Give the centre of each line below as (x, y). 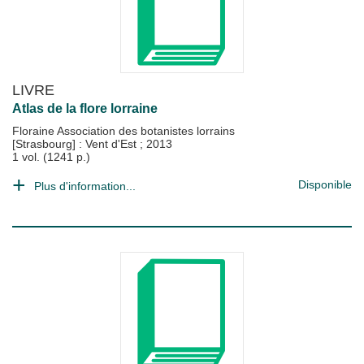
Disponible (325, 184)
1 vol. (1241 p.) (51, 157)
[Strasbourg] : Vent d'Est (76, 144)
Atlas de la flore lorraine (85, 108)
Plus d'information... (85, 186)
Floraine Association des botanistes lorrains (123, 131)
